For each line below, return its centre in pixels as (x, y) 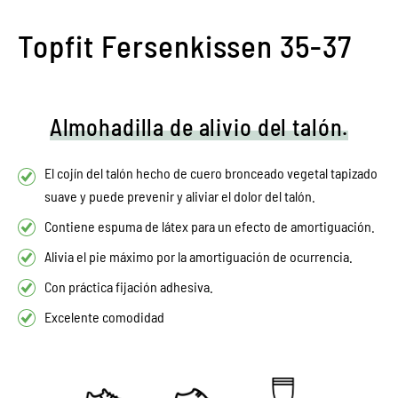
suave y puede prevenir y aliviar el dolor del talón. (180, 195)
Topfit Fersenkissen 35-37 (185, 45)
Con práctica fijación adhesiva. (129, 286)
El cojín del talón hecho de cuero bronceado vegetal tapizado (211, 172)
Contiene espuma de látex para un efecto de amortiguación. (210, 226)
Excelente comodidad (104, 316)
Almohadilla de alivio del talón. (199, 126)
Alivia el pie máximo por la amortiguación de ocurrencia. (199, 256)
